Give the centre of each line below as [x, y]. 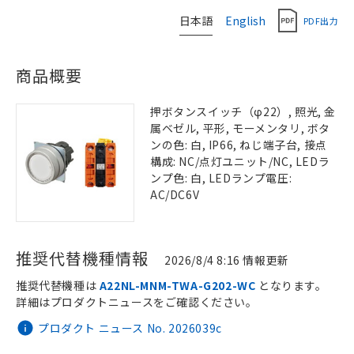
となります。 [291, 285]
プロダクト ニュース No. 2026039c [130, 328]
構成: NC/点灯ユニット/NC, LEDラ [240, 161]
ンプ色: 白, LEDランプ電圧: [221, 178]
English [245, 20]
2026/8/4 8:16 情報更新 [227, 260]
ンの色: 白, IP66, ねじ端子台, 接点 [239, 145]
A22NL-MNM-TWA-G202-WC [177, 285]
